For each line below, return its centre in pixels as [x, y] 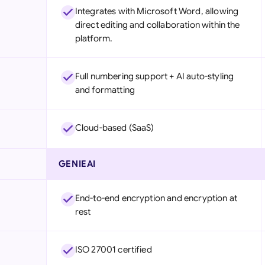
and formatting [105, 90]
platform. [94, 38]
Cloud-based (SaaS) [114, 128]
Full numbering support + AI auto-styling [154, 76]
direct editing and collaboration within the [157, 25]
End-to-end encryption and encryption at [156, 198]
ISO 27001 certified [113, 250]
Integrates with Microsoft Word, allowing [157, 11]
